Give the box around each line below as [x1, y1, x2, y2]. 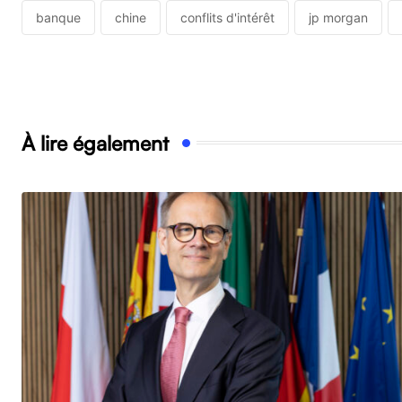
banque [36, 10, 81, 26]
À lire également [22, 129, 169, 155]
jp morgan [309, 10, 368, 26]
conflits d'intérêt [180, 10, 275, 26]
